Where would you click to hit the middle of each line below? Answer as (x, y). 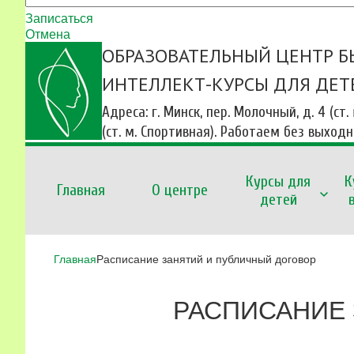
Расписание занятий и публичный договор (206, 259)
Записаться (59, 17)
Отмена (48, 33)
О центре (179, 190)
